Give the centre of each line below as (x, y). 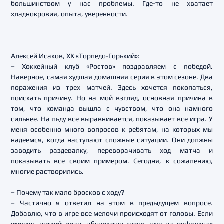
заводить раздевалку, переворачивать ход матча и (112, 150)
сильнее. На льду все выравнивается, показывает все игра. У (112, 119)
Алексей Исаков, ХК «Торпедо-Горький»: (75, 56)
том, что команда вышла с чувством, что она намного (112, 108)
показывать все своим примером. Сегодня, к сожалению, (112, 161)
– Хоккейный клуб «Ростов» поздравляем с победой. (112, 66)
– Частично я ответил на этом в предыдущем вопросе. (112, 203)
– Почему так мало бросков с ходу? (68, 192)
